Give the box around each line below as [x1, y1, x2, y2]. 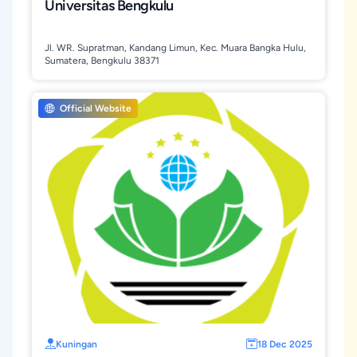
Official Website [57, 103, 131, 114]
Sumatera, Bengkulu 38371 [45, 55, 159, 66]
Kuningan [56, 339, 97, 350]
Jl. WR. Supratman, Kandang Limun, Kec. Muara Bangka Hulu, [45, 42, 306, 53]
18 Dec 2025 [257, 339, 312, 350]
